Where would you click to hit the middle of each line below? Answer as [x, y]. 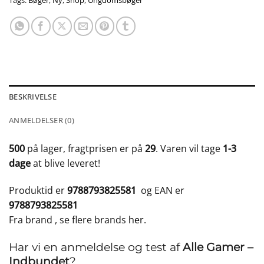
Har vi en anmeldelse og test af [96, 247]
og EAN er [163, 191]
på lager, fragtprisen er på [85, 149]
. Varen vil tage [189, 149]
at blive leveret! [65, 164]
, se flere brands [92, 220]
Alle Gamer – [218, 247]
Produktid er [38, 191]
